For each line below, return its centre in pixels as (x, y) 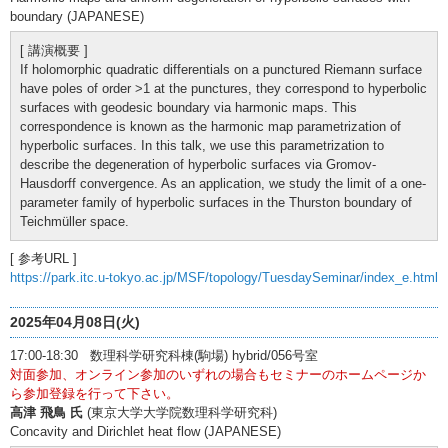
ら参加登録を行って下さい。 (94, 393)
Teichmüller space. (74, 221)
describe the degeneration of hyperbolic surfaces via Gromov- (198, 164)
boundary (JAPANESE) (77, 16)
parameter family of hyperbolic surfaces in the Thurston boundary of (216, 202)
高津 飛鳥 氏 (46, 412)
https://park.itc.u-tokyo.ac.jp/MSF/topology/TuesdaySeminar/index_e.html (224, 277)
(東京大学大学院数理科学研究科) (180, 412)
